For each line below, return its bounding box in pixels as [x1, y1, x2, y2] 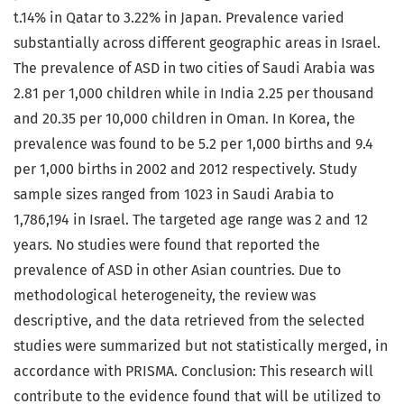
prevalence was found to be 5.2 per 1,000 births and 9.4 [14, 135, 373, 153]
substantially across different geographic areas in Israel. [14, 34, 381, 52]
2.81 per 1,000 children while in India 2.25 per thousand [14, 85, 374, 103]
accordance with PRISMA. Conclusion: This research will [14, 363, 373, 381]
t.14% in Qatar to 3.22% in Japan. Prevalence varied [14, 9, 344, 27]
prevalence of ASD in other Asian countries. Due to [14, 262, 341, 280]
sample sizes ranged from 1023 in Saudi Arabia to [14, 186, 334, 204]
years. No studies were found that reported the [14, 236, 320, 254]
